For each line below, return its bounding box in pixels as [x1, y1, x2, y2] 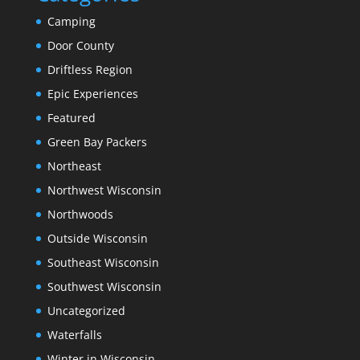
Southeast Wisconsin [47, 254, 159, 270]
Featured [47, 109, 96, 125]
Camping [47, 13, 96, 29]
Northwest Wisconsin [47, 182, 162, 198]
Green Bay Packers [47, 133, 147, 149]
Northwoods [47, 206, 113, 222]
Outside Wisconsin [47, 230, 148, 246]
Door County [47, 37, 114, 53]
